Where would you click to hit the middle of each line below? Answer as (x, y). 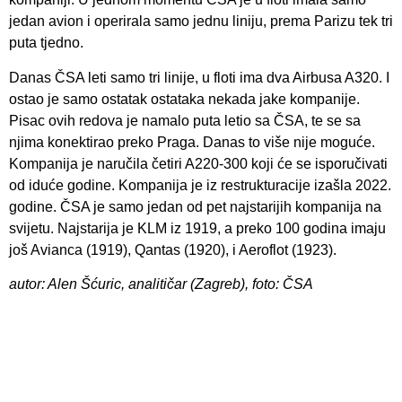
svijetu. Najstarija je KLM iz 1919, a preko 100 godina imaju (197, 228)
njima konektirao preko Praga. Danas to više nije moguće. (192, 142)
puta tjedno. (46, 43)
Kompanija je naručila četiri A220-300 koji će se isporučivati (198, 163)
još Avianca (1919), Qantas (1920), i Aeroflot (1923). (173, 249)
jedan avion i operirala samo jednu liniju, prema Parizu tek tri (201, 22)
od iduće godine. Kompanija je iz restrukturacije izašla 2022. (200, 185)
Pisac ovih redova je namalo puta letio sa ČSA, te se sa (185, 120)
